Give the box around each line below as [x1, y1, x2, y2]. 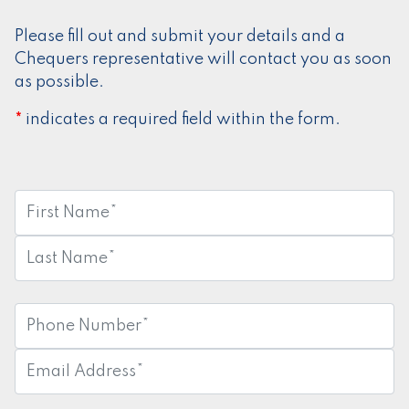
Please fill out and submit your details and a [15, 28, 345, 46]
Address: [14, 372, 81, 390]
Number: [14, 327, 82, 344]
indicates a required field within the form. [22, 111, 341, 129]
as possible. [15, 74, 104, 91]
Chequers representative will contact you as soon [15, 51, 392, 68]
